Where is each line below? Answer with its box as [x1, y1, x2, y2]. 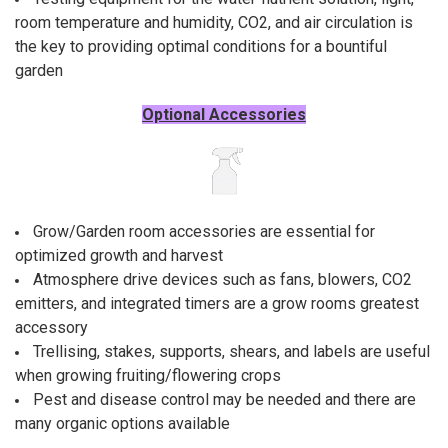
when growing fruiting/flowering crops [14, 366, 281, 386]
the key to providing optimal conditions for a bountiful [14, 37, 387, 57]
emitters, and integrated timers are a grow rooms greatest [14, 294, 419, 314]
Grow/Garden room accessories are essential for [32, 222, 375, 242]
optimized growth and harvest [14, 246, 223, 266]
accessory [14, 318, 88, 338]
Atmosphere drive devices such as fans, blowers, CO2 [32, 270, 412, 290]
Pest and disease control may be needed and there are [32, 390, 416, 410]
